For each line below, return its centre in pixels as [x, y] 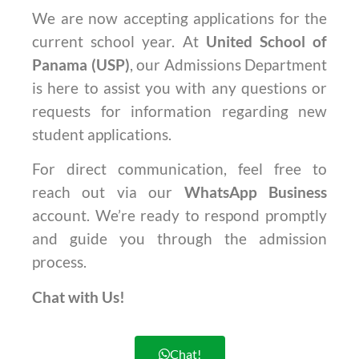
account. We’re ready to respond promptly [179, 216]
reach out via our [108, 192]
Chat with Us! [79, 296]
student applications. [102, 134]
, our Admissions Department [228, 65]
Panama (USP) [81, 65]
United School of [266, 41]
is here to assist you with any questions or [179, 88]
